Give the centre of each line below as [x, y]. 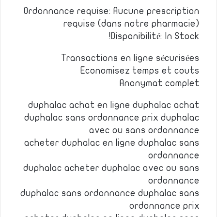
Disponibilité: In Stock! [155, 36]
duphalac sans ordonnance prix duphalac [112, 118]
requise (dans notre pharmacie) [132, 24]
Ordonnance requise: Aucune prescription [112, 11]
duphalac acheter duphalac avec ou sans [111, 168]
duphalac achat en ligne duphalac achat [114, 105]
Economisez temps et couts [140, 71]
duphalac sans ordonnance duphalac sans [110, 193]
